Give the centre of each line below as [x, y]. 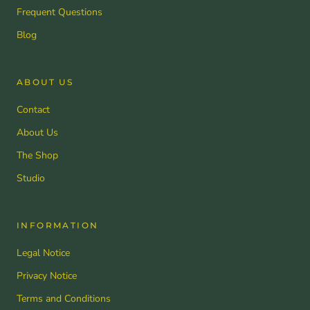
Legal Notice [43, 253]
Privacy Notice [47, 276]
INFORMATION [58, 226]
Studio [31, 179]
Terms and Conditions [64, 299]
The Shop [37, 156]
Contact [33, 110]
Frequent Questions [60, 12]
